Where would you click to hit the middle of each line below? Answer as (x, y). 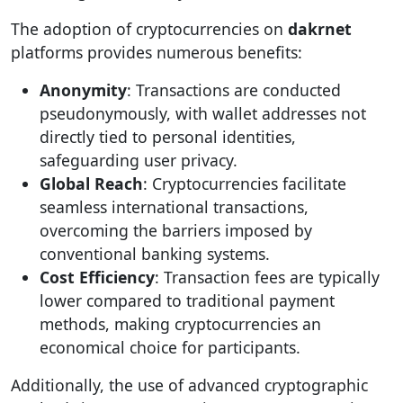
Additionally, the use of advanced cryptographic (189, 385)
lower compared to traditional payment (187, 300)
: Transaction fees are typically (267, 277)
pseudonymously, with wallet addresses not (203, 113)
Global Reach (91, 184)
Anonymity (83, 90)
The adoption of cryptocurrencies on (149, 29)
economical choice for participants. (170, 347)
